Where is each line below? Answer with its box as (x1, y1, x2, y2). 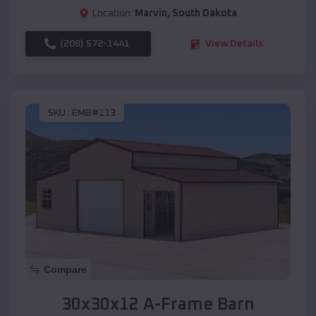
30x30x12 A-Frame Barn (61, 296, 255, 314)
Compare (44, 264, 87, 276)
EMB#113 (72, 107, 116, 118)
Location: (92, 8, 133, 19)
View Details (205, 39, 263, 49)
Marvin (135, 8, 167, 19)
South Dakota (172, 8, 237, 19)
